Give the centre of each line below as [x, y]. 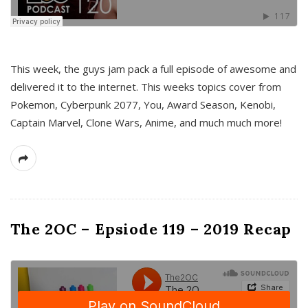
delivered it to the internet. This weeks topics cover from [146, 86]
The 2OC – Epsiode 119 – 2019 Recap [151, 229]
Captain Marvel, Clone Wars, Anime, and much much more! [146, 122]
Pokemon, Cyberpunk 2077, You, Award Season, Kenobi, [143, 104]
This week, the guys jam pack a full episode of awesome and [153, 68]
